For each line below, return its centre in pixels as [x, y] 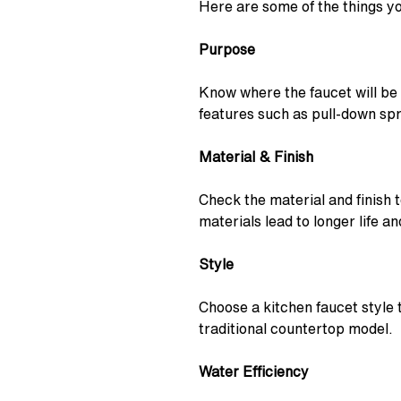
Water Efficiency [254, 372]
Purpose [227, 50]
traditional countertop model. [296, 329]
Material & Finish [256, 157]
